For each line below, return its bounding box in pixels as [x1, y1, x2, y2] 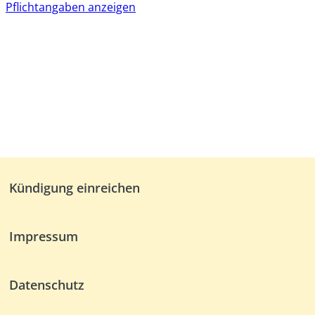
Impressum [9, 228, 79, 245]
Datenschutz [9, 276, 85, 293]
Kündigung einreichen [9, 179, 141, 197]
